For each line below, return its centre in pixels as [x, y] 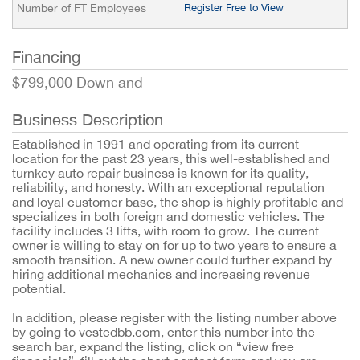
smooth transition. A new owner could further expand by [172, 260]
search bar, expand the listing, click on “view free [153, 346]
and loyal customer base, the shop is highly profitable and [178, 202]
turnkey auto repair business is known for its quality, [160, 173]
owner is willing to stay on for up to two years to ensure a [174, 245]
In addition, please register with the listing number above [174, 317]
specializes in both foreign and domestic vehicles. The [168, 216]
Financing [46, 57]
